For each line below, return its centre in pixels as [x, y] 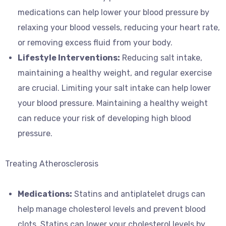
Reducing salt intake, [161, 58]
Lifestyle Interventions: [69, 58]
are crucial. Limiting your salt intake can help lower [114, 88]
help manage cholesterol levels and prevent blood [112, 209]
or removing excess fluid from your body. [95, 43]
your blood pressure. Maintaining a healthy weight [113, 103]
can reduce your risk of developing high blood [104, 118]
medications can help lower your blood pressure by [114, 12]
